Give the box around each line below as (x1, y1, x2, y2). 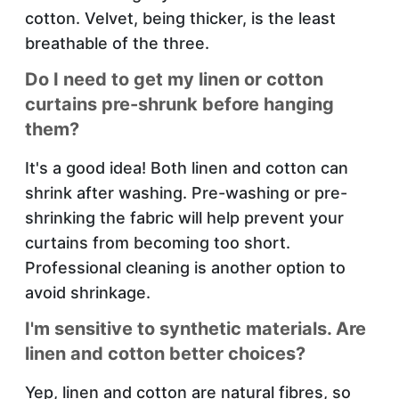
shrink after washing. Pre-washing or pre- (25, 183, 347, 202)
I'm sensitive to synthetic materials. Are (25, 317, 366, 339)
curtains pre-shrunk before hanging (25, 93, 334, 115)
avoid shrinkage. (25, 282, 151, 302)
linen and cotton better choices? (25, 342, 305, 364)
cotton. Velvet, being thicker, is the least (25, 8, 336, 28)
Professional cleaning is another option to (25, 257, 346, 277)
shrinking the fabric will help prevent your (25, 208, 344, 227)
